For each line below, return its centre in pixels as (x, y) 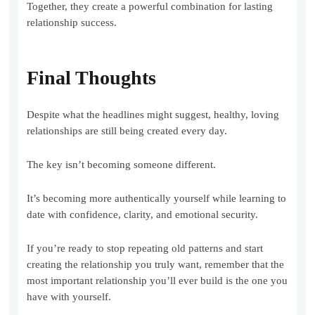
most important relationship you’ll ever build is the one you (157, 281)
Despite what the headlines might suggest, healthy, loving (153, 115)
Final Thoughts (92, 78)
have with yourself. (69, 297)
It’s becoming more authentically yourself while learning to (157, 199)
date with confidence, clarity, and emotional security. (143, 215)
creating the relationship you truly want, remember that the (156, 265)
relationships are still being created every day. (127, 131)
